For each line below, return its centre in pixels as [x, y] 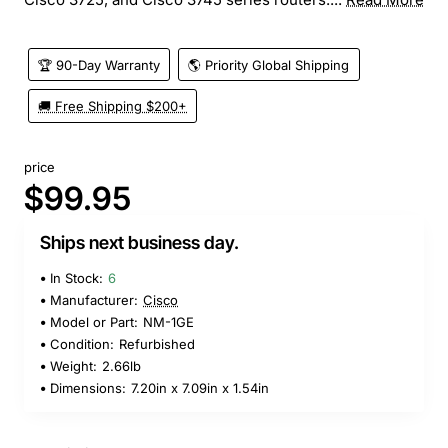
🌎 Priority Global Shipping [269, 64]
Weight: [73, 366]
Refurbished [157, 344]
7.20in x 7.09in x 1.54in [200, 388]
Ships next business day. [139, 243]
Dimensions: [88, 388]
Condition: [82, 344]
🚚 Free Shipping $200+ [113, 106]
